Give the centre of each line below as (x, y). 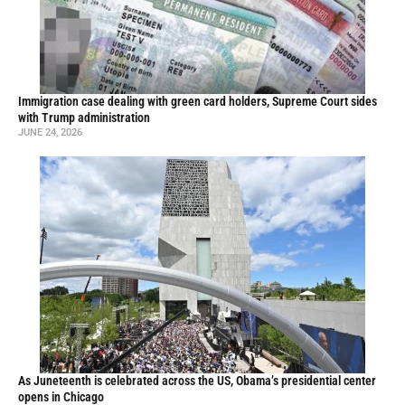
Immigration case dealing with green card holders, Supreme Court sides (198, 101)
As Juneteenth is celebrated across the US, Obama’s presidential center (197, 381)
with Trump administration (84, 118)
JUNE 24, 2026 (50, 132)
